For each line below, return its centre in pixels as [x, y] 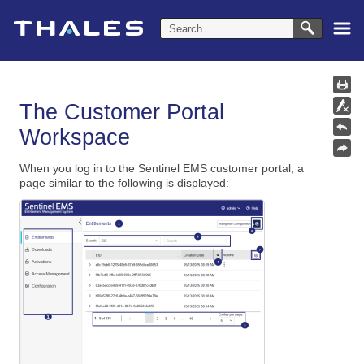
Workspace [75, 138]
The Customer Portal [122, 113]
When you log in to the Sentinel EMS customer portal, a [162, 169]
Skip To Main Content [182, 14]
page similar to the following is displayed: [125, 183]
